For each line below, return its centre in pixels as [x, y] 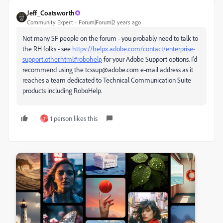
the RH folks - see [47, 49]
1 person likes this [74, 118]
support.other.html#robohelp [62, 59]
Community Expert [50, 22]
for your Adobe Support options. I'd [150, 59]
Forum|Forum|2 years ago [110, 22]
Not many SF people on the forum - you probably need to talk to [110, 38]
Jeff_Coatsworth [51, 13]
